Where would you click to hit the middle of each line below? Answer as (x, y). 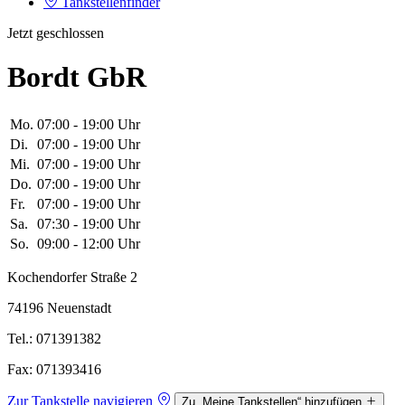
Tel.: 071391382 (54, 338)
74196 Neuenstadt (59, 307)
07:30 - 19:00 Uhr (89, 223)
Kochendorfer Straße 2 (72, 277)
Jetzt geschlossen (56, 33)
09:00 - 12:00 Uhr (89, 243)
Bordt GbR (77, 77)
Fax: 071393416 (54, 369)
